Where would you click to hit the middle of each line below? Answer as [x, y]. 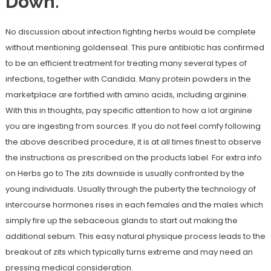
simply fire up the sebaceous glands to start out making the [121, 221]
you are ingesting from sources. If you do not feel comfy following [133, 126]
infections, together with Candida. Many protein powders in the [128, 79]
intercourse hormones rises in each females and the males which [134, 205]
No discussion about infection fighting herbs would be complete [130, 32]
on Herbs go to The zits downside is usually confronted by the [125, 174]
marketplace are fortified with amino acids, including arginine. [127, 95]
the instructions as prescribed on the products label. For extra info [133, 158]
